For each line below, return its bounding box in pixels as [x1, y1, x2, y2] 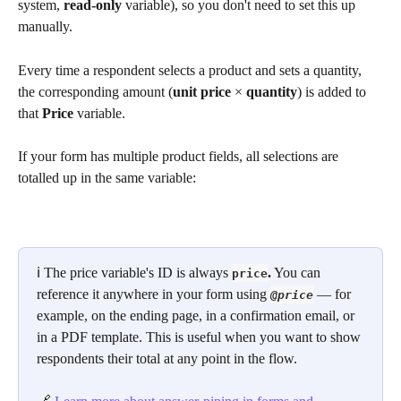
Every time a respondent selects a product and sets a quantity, [18, 62, 365, 78]
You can [271, 264, 324, 280]
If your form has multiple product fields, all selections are [18, 149, 342, 165]
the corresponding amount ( [18, 83, 173, 99]
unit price [173, 83, 231, 99]
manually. [18, 19, 73, 35]
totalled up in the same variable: [18, 170, 196, 186]
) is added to [297, 83, 370, 99]
